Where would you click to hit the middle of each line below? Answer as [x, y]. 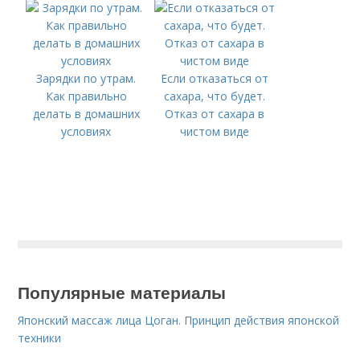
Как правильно [86, 96]
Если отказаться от [215, 78]
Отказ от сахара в [215, 114]
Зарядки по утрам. [86, 78]
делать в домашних [86, 114]
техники [40, 338]
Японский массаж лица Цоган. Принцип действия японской [179, 320]
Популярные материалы [122, 292]
